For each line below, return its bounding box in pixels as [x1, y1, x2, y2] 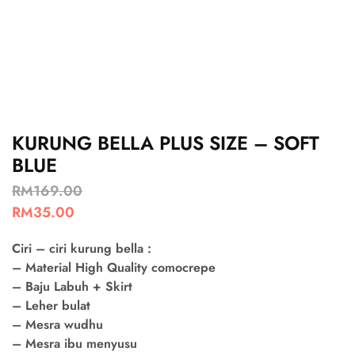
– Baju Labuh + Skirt [12, 277, 132, 296]
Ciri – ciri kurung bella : [12, 239, 151, 258]
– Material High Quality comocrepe [12, 258, 216, 277]
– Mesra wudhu [12, 315, 103, 334]
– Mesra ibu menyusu [12, 334, 137, 353]
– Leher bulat [12, 296, 90, 315]
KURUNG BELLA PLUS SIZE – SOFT [12, 129, 319, 157]
